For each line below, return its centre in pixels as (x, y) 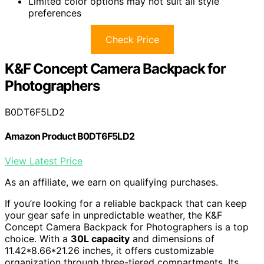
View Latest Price (44, 161)
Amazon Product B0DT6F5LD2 (70, 136)
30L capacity (100, 238)
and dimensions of (172, 238)
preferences (55, 13)
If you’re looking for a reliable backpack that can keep (126, 203)
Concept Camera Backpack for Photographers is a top (127, 227)
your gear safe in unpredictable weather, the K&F (113, 215)
